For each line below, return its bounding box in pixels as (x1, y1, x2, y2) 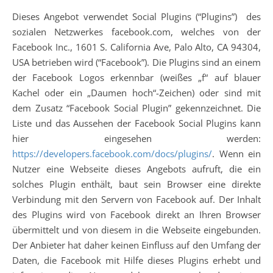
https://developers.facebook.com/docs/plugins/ (12, 147, 212, 160)
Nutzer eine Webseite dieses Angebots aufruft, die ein (12, 163, 261, 175)
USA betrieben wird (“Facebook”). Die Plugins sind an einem (12, 56, 261, 68)
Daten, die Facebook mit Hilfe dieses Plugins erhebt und (12, 254, 261, 266)
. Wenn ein (212, 147, 261, 160)
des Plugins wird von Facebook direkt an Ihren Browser (12, 208, 261, 221)
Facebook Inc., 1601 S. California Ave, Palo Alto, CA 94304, (12, 41, 261, 53)
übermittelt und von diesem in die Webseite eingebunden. (12, 224, 261, 236)
